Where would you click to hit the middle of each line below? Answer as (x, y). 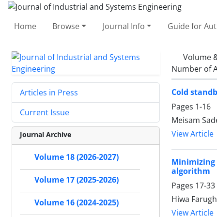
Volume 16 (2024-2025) (77, 202)
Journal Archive (46, 134)
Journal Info (124, 26)
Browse (66, 26)
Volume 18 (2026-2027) (77, 157)
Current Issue (45, 112)
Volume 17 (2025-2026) (77, 180)
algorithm (191, 171)
